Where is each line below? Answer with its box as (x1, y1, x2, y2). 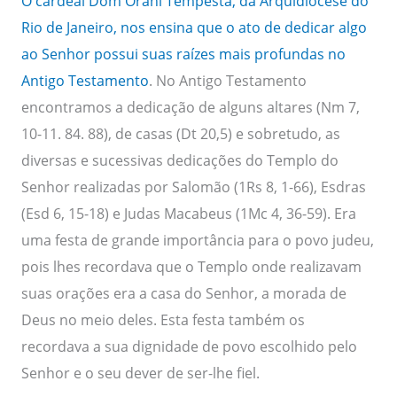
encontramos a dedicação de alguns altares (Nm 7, (20, 96, 360, 117)
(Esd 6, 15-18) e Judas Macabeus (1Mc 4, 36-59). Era (20, 202, 356, 223)
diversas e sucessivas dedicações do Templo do (20, 149, 339, 170)
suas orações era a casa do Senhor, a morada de (20, 282, 346, 303)
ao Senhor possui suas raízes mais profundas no (20, 43, 346, 64)
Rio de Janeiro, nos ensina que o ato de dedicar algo (20, 16, 367, 37)
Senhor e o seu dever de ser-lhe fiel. (20, 362, 260, 383)
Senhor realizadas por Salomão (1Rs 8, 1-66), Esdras (20, 175, 366, 197)
